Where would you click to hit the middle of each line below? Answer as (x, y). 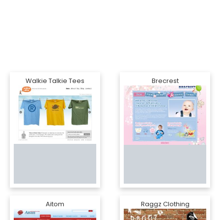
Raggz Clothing (165, 204)
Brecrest (165, 81)
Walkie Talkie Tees (55, 81)
